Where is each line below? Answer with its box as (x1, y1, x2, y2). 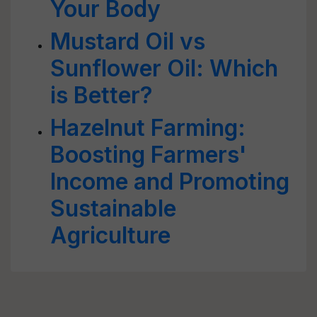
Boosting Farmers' (50, 141, 247, 168)
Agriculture (50, 221, 171, 249)
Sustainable (50, 195, 176, 222)
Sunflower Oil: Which (50, 54, 278, 82)
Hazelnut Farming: (50, 114, 246, 142)
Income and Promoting (50, 168, 289, 195)
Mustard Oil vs (50, 28, 205, 55)
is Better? (50, 81, 153, 109)
